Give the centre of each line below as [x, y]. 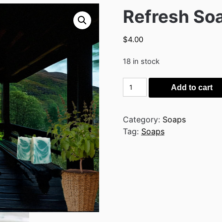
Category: [142, 120]
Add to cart [192, 88]
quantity [138, 107]
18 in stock [141, 62]
